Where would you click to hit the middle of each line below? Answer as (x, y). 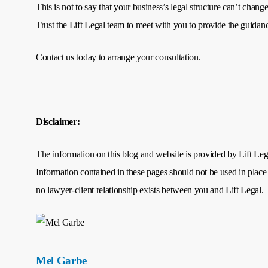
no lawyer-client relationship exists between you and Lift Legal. (150, 190)
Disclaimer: (58, 122)
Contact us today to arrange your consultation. (118, 57)
